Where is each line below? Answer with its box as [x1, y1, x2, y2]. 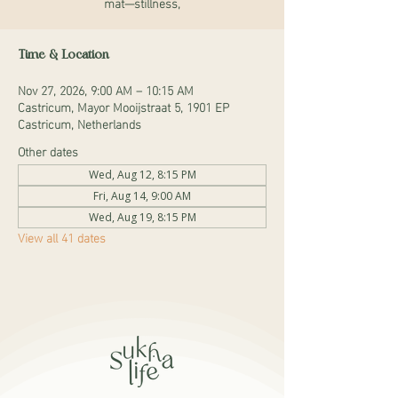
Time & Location [18, 46, 108, 64]
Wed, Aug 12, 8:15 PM [88, 167, 196, 182]
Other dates [18, 139, 78, 162]
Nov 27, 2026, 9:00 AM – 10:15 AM [18, 78, 194, 100]
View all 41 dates [18, 226, 106, 248]
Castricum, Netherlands [18, 112, 141, 134]
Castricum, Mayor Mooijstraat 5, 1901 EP [18, 95, 229, 117]
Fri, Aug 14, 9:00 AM [93, 188, 191, 203]
